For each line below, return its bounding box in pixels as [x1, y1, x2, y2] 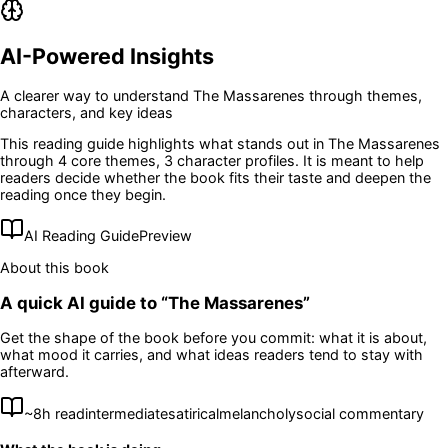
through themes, [305, 86, 422, 104]
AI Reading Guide [24, 227, 139, 245]
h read [42, 404, 85, 422]
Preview [139, 227, 192, 245]
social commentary [296, 404, 424, 422]
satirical [168, 404, 219, 422]
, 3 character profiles [156, 151, 295, 169]
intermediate [85, 404, 168, 422]
